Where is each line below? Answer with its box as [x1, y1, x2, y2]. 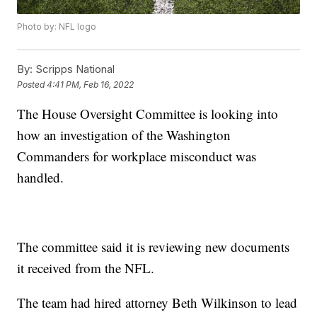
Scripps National [33, 62, 115, 76]
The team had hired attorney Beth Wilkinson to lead [17, 294, 298, 312]
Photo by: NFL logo [17, 21, 97, 33]
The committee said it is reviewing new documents [17, 238, 290, 256]
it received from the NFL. [17, 259, 155, 277]
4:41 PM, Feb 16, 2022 [47, 79, 134, 90]
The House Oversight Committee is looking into [17, 105, 279, 123]
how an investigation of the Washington [17, 126, 231, 144]
